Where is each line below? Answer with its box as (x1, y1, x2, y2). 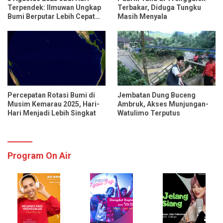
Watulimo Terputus (117, 109, 180, 117)
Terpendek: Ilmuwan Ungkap (7, 3, 101, 12)
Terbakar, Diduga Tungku (117, 3, 201, 12)
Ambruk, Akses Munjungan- (117, 100, 209, 109)
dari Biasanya (7, 21, 52, 30)
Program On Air (7, 150, 71, 161)
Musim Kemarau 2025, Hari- (7, 100, 100, 109)
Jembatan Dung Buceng (117, 91, 196, 100)
